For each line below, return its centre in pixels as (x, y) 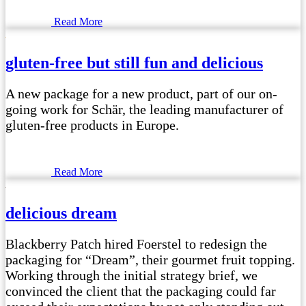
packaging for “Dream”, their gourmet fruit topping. (150, 260)
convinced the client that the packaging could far (141, 291)
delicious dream (61, 213)
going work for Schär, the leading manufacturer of (144, 110)
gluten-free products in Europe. (92, 125)
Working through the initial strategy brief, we (131, 276)
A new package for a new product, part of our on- (141, 94)
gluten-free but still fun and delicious (134, 63)
